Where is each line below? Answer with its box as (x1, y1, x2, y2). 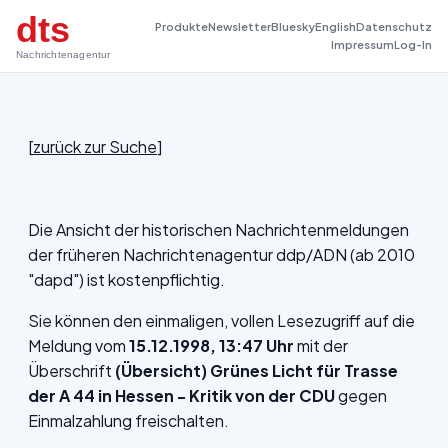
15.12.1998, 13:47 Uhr (129, 335, 294, 356)
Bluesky (271, 20, 315, 33)
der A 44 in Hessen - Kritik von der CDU (28, 385, 338, 406)
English (315, 20, 356, 33)
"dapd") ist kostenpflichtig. (28, 269, 225, 290)
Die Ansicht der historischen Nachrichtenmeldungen (28, 219, 409, 240)
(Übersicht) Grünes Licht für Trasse (115, 360, 398, 381)
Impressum (331, 38, 394, 51)
